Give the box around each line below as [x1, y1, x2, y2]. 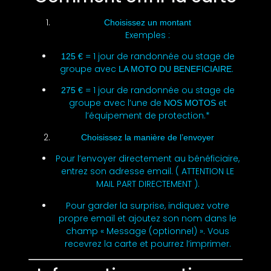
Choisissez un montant [104, 17, 191, 27]
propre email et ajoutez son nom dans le [59, 212, 237, 224]
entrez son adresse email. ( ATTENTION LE [61, 165, 234, 178]
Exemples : [125, 28, 170, 41]
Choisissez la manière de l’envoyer [81, 132, 214, 142]
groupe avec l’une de [68, 97, 164, 109]
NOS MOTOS [163, 98, 216, 108]
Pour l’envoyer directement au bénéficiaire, [56, 152, 240, 165]
